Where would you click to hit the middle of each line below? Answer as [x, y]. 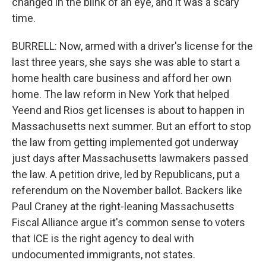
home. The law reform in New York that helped [121, 94]
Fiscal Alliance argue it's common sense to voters [129, 222]
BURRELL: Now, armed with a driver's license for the [132, 46]
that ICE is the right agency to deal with [103, 238]
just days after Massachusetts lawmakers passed [130, 158]
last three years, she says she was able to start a [126, 62]
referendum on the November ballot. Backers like [127, 190]
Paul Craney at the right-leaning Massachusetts [123, 206]
